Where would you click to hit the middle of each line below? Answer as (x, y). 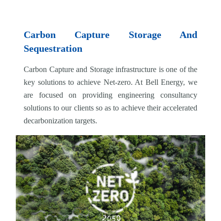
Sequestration (53, 48)
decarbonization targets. (60, 121)
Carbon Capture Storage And (110, 35)
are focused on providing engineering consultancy (110, 95)
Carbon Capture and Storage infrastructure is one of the (110, 69)
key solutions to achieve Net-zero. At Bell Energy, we (110, 82)
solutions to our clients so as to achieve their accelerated (110, 108)
